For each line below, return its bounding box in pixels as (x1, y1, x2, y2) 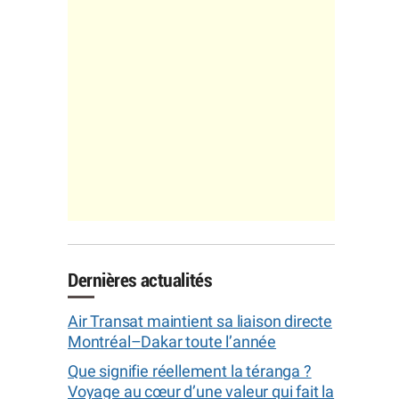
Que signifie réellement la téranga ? (68, 362, 312, 380)
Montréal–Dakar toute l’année (68, 332, 277, 351)
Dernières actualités (68, 270, 212, 290)
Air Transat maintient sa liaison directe (68, 312, 332, 330)
